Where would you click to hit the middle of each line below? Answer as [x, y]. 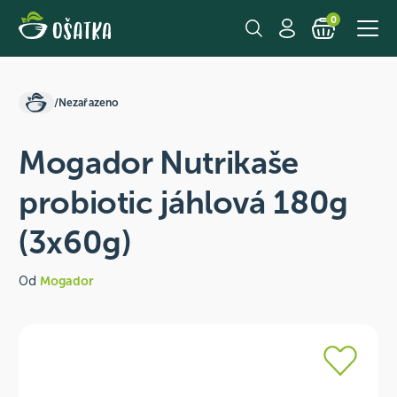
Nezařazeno [89, 102]
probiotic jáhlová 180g [183, 202]
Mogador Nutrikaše [158, 163]
